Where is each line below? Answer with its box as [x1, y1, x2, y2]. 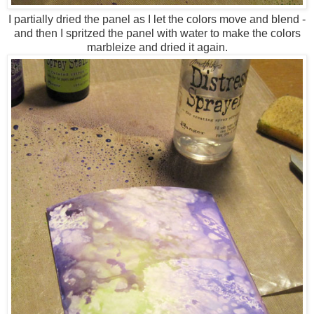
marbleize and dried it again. [86, 41, 228, 53]
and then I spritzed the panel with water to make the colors [13, 27, 301, 39]
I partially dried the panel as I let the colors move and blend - [8, 13, 306, 25]
